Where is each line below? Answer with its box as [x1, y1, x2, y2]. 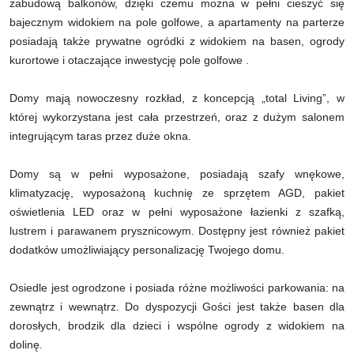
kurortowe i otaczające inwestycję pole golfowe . [9, 53, 249, 66]
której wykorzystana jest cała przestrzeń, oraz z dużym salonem [9, 110, 345, 123]
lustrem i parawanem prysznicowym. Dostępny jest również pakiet [9, 224, 345, 237]
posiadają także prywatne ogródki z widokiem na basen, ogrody [9, 34, 345, 47]
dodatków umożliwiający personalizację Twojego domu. [9, 243, 284, 256]
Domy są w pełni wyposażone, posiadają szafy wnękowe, [9, 167, 345, 180]
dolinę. [9, 337, 43, 351]
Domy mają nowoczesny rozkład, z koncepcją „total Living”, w [9, 91, 345, 104]
